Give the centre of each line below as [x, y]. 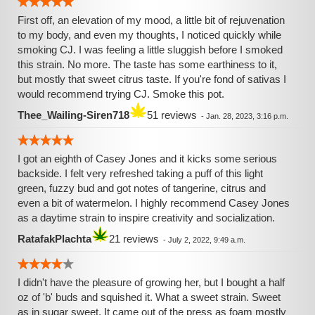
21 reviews [134, 239]
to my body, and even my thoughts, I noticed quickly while [149, 35]
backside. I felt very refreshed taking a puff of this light [140, 173]
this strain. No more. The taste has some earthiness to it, [147, 64]
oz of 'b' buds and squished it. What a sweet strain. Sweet [149, 297]
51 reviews [172, 115]
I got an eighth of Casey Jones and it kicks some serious [147, 159]
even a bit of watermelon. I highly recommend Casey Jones [154, 203]
